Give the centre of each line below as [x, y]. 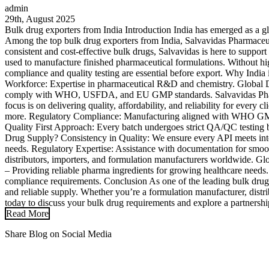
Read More [27, 213]
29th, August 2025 [40, 19]
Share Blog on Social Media [58, 234]
